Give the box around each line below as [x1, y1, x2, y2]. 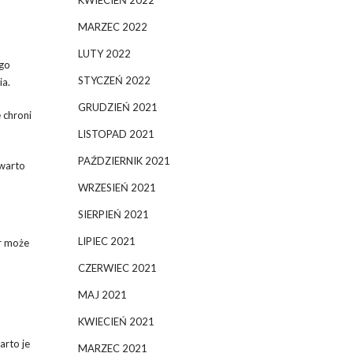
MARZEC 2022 [77, 20, 147, 33]
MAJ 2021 [77, 288, 127, 301]
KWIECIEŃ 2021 [77, 315, 154, 328]
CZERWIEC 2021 [77, 262, 157, 274]
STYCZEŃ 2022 [77, 74, 150, 87]
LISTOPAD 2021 [77, 128, 154, 140]
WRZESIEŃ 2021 [77, 181, 156, 194]
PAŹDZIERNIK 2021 [77, 154, 170, 167]
